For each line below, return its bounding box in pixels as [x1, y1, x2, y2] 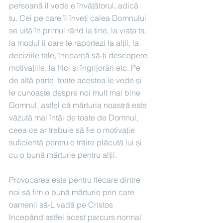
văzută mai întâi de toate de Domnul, [9, 112, 140, 123]
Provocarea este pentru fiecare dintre [9, 175, 142, 185]
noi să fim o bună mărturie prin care [9, 187, 136, 198]
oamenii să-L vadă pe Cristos [9, 200, 115, 210]
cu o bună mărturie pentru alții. [9, 150, 117, 160]
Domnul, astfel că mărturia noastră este [9, 100, 149, 111]
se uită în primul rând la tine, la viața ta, [9, 25, 149, 36]
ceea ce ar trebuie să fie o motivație [9, 125, 137, 135]
